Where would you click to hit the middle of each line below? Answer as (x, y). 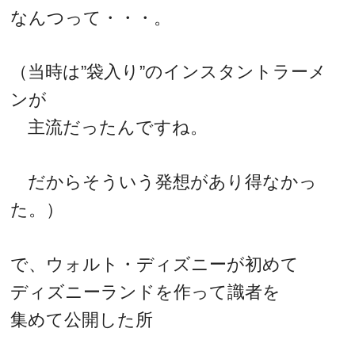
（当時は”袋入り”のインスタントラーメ (169, 72)
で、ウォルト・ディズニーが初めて (155, 264)
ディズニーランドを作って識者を (146, 292)
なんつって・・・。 (91, 17)
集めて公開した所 (82, 319)
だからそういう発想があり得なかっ (164, 182)
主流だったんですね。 (109, 128)
